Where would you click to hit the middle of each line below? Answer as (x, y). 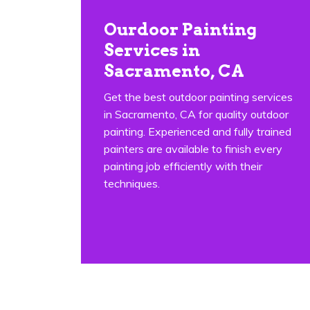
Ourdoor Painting (180, 29)
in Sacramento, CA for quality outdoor (196, 114)
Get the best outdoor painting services (198, 97)
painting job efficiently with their (183, 166)
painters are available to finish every (193, 149)
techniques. (132, 183)
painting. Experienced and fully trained (198, 131)
